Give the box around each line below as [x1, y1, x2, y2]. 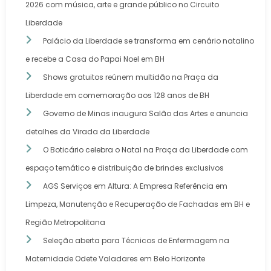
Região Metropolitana [25, 217, 105, 227]
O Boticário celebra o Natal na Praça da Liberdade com [43, 144, 248, 155]
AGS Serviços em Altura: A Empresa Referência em [43, 180, 227, 191]
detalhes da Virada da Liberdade [25, 126, 149, 137]
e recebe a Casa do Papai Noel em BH [25, 53, 165, 64]
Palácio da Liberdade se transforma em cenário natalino [43, 35, 254, 46]
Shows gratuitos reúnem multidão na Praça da [43, 71, 218, 82]
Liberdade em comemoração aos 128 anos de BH [25, 90, 209, 100]
